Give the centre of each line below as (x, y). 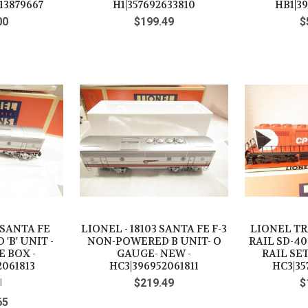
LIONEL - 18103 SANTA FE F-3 (154, 229)
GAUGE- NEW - (154, 253)
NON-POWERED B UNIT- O (154, 241)
